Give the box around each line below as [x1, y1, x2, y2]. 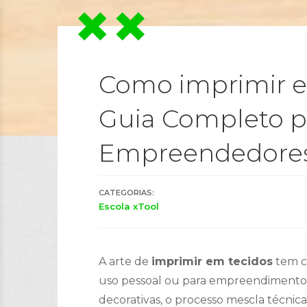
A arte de [99, 255, 151, 268]
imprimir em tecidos [151, 255, 273, 268]
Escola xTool [99, 201, 159, 212]
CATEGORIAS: [99, 188, 154, 197]
